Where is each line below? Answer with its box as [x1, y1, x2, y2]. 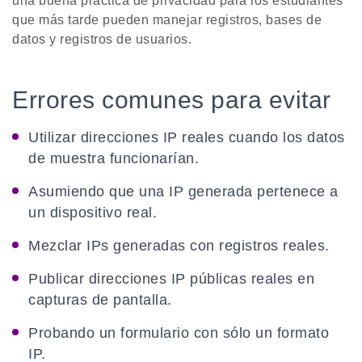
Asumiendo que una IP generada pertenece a [28, 183, 339, 200]
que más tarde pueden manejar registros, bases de [12, 13, 322, 27]
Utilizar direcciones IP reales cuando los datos [28, 129, 345, 146]
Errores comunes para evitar [12, 86, 331, 114]
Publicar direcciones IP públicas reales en [28, 271, 314, 288]
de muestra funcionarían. [28, 150, 199, 167]
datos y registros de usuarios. [12, 32, 192, 47]
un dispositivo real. [28, 204, 157, 221]
